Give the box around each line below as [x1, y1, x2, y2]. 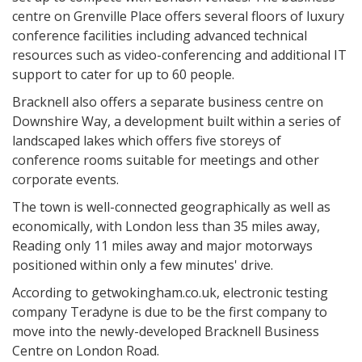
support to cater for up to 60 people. [12, 65, 234, 83]
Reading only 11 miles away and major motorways [12, 237, 313, 255]
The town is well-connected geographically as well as [12, 198, 330, 216]
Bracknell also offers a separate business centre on [12, 93, 323, 111]
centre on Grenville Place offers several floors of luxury [12, 7, 344, 25]
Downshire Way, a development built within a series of [12, 112, 341, 130]
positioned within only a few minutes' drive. [12, 256, 273, 274]
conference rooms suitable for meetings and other [12, 151, 319, 169]
